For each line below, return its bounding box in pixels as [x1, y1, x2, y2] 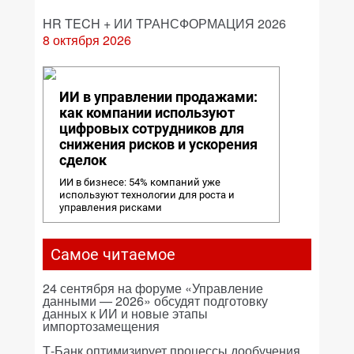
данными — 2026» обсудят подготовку [43, 292, 268, 310]
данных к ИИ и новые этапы [43, 304, 208, 322]
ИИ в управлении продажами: [59, 88, 258, 105]
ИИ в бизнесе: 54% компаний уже [59, 176, 220, 188]
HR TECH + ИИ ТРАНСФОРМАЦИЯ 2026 [43, 14, 286, 32]
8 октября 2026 [43, 31, 131, 49]
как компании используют [59, 104, 235, 121]
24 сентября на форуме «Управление [43, 279, 263, 297]
